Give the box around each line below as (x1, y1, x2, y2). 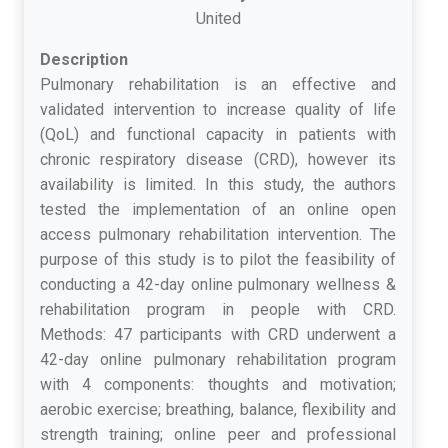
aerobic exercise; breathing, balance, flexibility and (40, 399, 396, 419)
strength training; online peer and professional (40, 424, 396, 444)
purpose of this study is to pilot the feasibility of (40, 249, 396, 269)
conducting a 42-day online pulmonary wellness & (40, 274, 396, 294)
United (195, 8, 241, 28)
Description (40, 49, 128, 69)
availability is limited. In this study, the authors (40, 174, 396, 194)
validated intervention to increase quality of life (40, 99, 396, 119)
